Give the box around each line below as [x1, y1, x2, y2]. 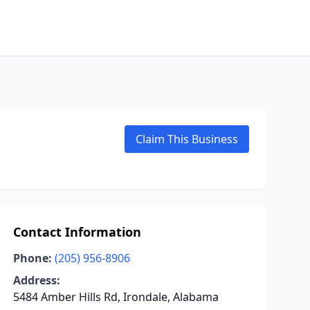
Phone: [12, 250, 52, 266]
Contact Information [12, 224, 141, 240]
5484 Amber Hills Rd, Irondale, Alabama [12, 289, 219, 304]
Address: [12, 273, 60, 288]
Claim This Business [136, 131, 238, 147]
